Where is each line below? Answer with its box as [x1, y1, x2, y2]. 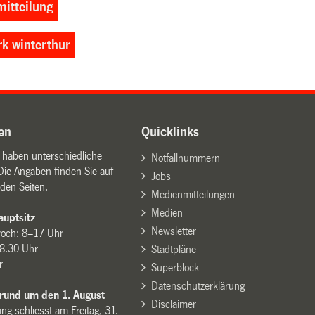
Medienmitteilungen [150, 188, 235, 200]
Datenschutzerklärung [150, 279, 245, 292]
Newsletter [150, 224, 196, 237]
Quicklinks [141, 124, 200, 139]
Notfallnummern [150, 151, 220, 164]
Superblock [150, 261, 199, 274]
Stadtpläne [150, 243, 196, 255]
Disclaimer [150, 297, 196, 310]
